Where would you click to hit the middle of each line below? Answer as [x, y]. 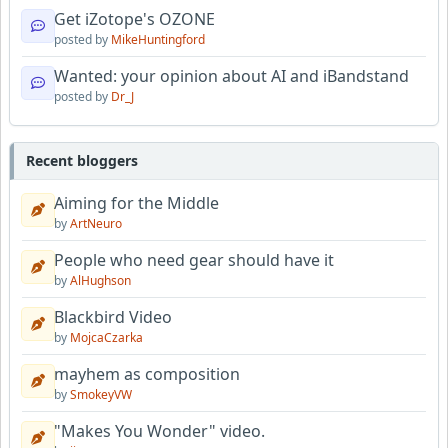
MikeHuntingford [158, 40]
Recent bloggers [82, 161]
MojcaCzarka [106, 338]
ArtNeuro [96, 224]
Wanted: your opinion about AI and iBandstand [231, 76]
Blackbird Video [113, 317]
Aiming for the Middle [136, 203]
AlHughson [100, 281]
